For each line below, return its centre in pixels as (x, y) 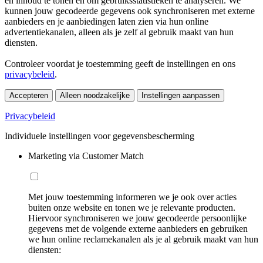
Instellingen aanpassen (181, 95)
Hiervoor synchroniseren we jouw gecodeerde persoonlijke (137, 218)
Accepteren (29, 95)
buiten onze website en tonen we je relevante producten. (132, 207)
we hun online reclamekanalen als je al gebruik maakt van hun (143, 239)
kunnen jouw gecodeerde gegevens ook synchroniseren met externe (130, 11)
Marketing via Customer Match (86, 156)
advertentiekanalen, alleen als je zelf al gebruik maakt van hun (119, 32)
